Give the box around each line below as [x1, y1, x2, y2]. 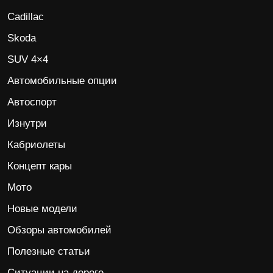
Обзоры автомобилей [7, 224, 112, 236]
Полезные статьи [7, 246, 90, 257]
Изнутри [7, 118, 47, 129]
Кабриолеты [7, 139, 65, 151]
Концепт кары [7, 160, 72, 172]
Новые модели [7, 203, 77, 214]
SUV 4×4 [7, 54, 48, 65]
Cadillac [7, 11, 44, 23]
